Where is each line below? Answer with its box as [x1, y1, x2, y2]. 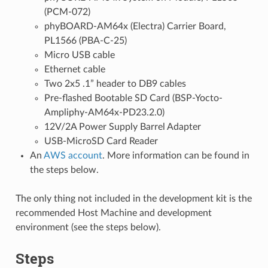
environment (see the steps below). [15, 223, 161, 232]
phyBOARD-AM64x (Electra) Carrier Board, [44, 22, 226, 31]
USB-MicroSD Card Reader [44, 136, 158, 146]
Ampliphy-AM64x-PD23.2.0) [44, 108, 165, 117]
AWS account [43, 151, 102, 160]
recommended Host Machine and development [15, 208, 212, 218]
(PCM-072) [44, 7, 90, 17]
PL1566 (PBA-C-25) [44, 36, 127, 45]
